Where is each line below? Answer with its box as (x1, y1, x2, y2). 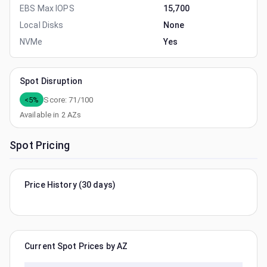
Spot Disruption (20, 76, 82, 86)
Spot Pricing (10, 139, 70, 151)
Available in (20, 110, 61, 119)
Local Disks (20, 20, 64, 30)
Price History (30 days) (24, 180, 116, 190)
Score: (44, 95, 69, 104)
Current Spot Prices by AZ (24, 241, 128, 251)
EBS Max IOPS (20, 4, 74, 13)
